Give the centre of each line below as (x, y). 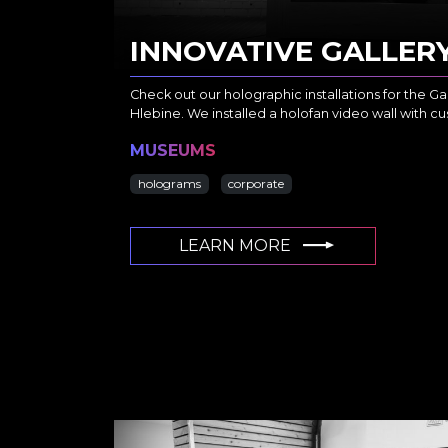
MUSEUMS (173, 151)
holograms (169, 184)
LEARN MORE (237, 246)
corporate (256, 184)
